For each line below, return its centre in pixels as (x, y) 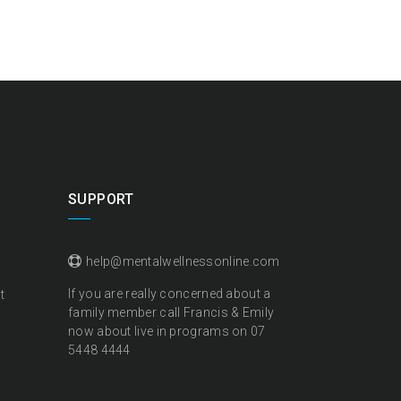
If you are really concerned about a (170, 294)
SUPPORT (101, 199)
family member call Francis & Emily (171, 312)
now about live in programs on (160, 331)
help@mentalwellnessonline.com (183, 261)
